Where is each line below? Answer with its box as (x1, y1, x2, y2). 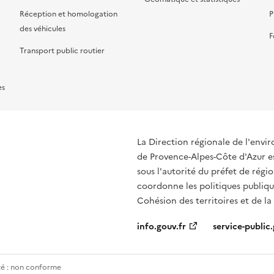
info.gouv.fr (137, 220, 186, 233)
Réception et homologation (20, 8, 117, 20)
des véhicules (20, 23, 65, 34)
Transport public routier (20, 45, 105, 56)
